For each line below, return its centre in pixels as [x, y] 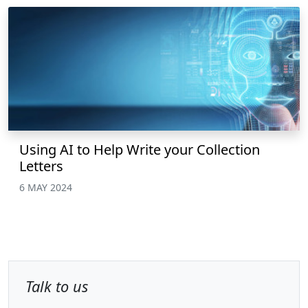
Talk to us [57, 286]
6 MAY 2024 [46, 187]
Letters [41, 166]
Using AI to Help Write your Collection [140, 149]
